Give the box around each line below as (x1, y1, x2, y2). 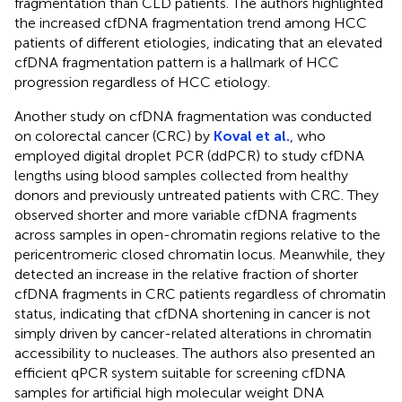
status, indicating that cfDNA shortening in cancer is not (14, 304, 371, 322)
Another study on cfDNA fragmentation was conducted (14, 107, 371, 125)
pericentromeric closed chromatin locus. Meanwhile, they (14, 245, 385, 263)
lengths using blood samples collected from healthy (14, 166, 348, 184)
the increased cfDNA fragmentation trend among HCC (14, 13, 367, 31)
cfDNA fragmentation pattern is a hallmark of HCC (14, 53, 339, 71)
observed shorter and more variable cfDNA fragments (14, 205, 357, 223)
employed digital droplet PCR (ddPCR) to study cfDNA (14, 146, 364, 164)
